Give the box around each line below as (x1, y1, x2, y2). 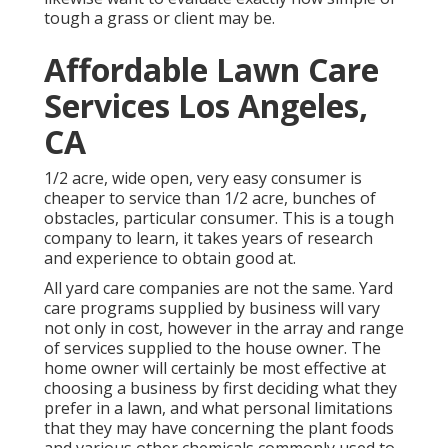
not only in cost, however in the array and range (44, 316, 404, 339)
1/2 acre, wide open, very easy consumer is (44, 166, 362, 189)
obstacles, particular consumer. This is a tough (44, 206, 394, 229)
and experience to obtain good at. (44, 246, 296, 269)
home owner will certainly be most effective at (44, 356, 386, 379)
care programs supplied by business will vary (44, 296, 380, 319)
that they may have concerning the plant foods (44, 416, 394, 439)
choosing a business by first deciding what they (44, 376, 397, 399)
